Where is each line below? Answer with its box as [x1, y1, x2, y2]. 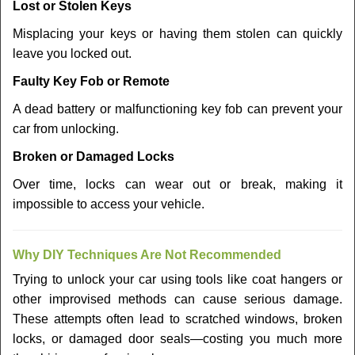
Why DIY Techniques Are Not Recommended [13, 248, 281, 261]
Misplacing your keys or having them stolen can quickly [13, 27, 342, 40]
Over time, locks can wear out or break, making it [13, 177, 342, 191]
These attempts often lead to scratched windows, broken [13, 312, 342, 326]
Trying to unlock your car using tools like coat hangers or [13, 273, 342, 286]
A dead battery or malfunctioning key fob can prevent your [13, 102, 342, 116]
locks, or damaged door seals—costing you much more [13, 332, 342, 345]
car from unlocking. [13, 122, 119, 136]
